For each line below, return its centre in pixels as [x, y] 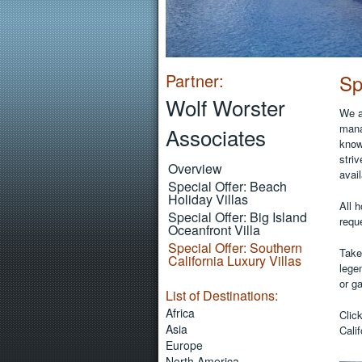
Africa [180, 313]
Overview [195, 168]
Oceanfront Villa [214, 230]
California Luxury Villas [234, 261]
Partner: [194, 80]
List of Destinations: [221, 295]
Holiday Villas [208, 199]
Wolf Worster [225, 107]
